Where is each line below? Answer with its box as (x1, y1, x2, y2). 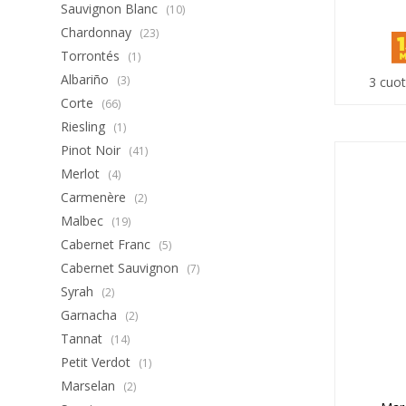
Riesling (61, 118, 110, 135)
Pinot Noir (61, 141, 125, 159)
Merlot (61, 165, 104, 182)
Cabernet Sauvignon (61, 259, 183, 276)
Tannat (61, 330, 107, 347)
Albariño (61, 71, 113, 88)
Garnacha (61, 306, 121, 324)
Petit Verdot (61, 353, 135, 371)
